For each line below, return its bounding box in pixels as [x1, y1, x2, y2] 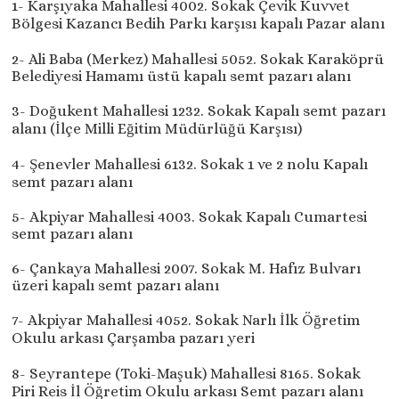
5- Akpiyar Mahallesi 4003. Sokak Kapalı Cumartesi [12, 208, 368, 226]
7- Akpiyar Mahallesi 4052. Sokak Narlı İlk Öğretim [12, 312, 361, 330]
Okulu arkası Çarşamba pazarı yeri [12, 330, 256, 347]
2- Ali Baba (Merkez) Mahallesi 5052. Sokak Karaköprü [12, 51, 385, 69]
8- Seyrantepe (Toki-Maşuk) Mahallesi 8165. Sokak [12, 365, 362, 383]
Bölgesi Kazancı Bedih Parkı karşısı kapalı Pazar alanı [12, 15, 386, 33]
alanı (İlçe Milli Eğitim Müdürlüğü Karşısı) [12, 120, 303, 138]
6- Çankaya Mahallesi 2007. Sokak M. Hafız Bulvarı [12, 260, 362, 278]
